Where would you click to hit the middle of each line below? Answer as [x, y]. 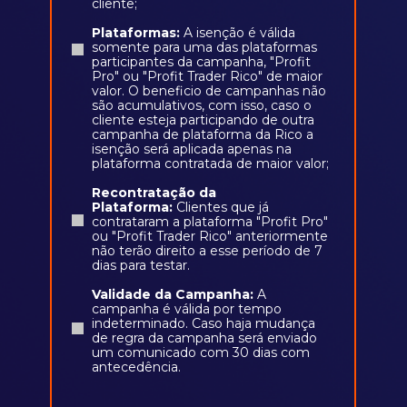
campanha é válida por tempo [187, 309]
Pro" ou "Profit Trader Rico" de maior [207, 76]
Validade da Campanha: [173, 294]
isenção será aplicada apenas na [192, 149]
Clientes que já [223, 207]
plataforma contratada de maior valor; [210, 164]
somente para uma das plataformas [204, 47]
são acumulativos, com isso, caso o [202, 105]
